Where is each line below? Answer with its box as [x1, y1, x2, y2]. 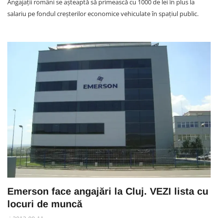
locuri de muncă [7, 198, 82, 209]
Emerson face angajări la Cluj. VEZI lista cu [7, 185, 208, 197]
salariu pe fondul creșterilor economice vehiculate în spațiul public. [7, 9, 199, 18]
